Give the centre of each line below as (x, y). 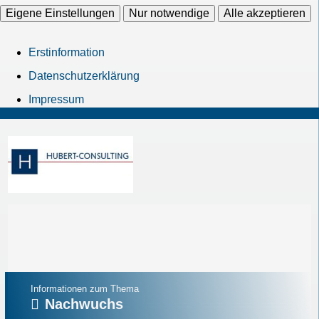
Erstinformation (67, 53)
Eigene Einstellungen (60, 14)
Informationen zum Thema (85, 289)
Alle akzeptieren (265, 14)
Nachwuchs (84, 304)
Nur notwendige (169, 14)
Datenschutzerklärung (84, 75)
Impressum (56, 99)
